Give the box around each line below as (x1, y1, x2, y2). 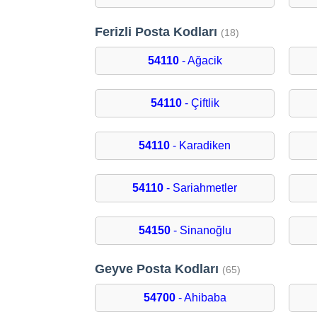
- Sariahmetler (163, 182, 238, 195)
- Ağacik (178, 54, 222, 67)
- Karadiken (170, 139, 231, 152)
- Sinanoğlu (170, 224, 231, 237)
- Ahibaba (175, 292, 226, 304)
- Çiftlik (181, 97, 219, 110)
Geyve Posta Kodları (95, 262, 223, 277)
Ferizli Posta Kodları (95, 25, 221, 40)
